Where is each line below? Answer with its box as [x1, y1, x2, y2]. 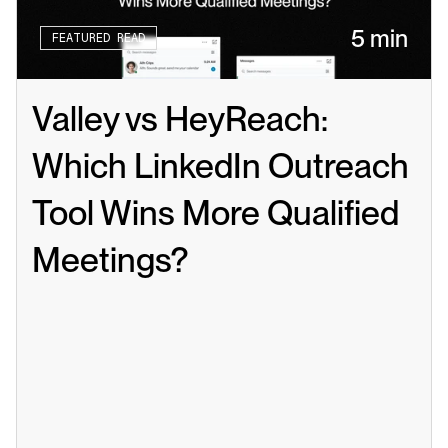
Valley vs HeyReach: [32, 97, 328, 139]
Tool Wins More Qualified [32, 191, 399, 233]
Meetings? [32, 238, 188, 280]
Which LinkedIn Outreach [32, 144, 409, 186]
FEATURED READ [52, 31, 145, 46]
